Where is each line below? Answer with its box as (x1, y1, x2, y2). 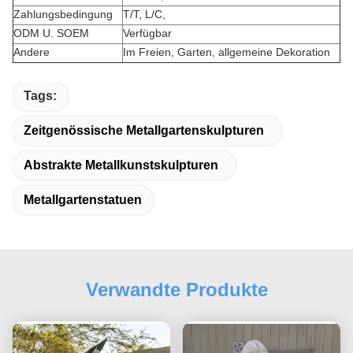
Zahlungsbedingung (13, 8, 113, 20)
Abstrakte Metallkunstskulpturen (24, 158, 218, 172)
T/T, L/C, (123, 8, 165, 20)
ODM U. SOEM (13, 27, 89, 39)
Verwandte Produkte (85, 279, 268, 300)
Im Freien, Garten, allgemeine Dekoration (123, 46, 330, 58)
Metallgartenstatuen (24, 193, 142, 206)
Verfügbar (123, 27, 172, 39)
